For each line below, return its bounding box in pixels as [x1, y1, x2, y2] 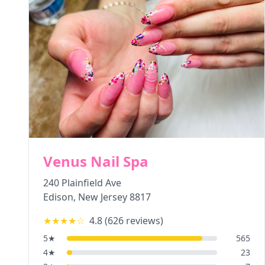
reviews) [124, 214, 163, 227]
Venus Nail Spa [43, 151, 148, 171]
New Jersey [78, 190, 127, 203]
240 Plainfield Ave [43, 176, 121, 189]
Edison [43, 190, 73, 203]
